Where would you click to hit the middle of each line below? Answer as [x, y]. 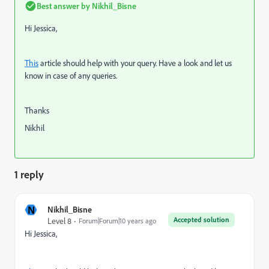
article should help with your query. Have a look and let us [135, 63]
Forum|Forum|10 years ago [117, 221]
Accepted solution [201, 219]
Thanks [37, 110]
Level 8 [59, 221]
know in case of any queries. [71, 75]
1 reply [29, 174]
